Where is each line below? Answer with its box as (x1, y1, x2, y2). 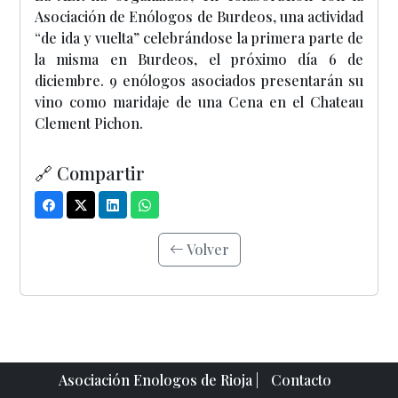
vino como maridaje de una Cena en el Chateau (35, 92, 363, 111)
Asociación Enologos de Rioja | (58, 370, 262, 389)
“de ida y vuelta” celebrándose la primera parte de (35, 28, 363, 47)
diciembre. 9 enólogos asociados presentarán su (35, 71, 363, 90)
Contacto (270, 370, 331, 389)
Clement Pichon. (35, 114, 143, 132)
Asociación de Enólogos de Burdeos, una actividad (35, 7, 363, 26)
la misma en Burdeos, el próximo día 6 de (35, 50, 363, 68)
